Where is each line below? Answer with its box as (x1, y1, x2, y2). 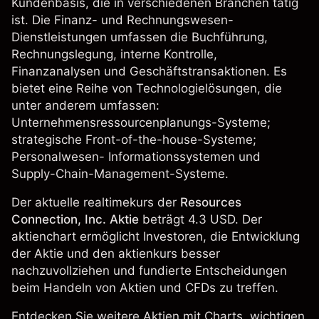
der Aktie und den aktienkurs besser (11, 246, 220, 261)
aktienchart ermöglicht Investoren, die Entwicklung (11, 229, 300, 244)
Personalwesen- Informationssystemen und (11, 150, 261, 164)
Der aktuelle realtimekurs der (11, 195, 180, 209)
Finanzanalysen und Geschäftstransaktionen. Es (11, 64, 287, 78)
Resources (180, 195, 241, 209)
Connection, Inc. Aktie (11, 212, 139, 226)
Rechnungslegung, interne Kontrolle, (11, 47, 217, 61)
